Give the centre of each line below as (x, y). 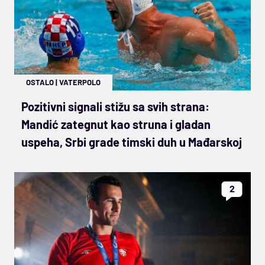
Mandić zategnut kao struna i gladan (116, 124)
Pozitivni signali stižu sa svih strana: (115, 106)
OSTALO (40, 82)
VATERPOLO (80, 82)
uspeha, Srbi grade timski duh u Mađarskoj (132, 142)
